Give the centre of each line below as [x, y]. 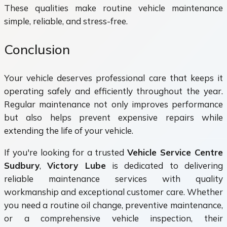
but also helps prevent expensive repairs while [113, 117]
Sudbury [22, 165]
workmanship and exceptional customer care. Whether [113, 192]
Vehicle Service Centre [175, 152]
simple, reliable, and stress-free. [66, 21]
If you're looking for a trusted [66, 152]
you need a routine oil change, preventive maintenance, [113, 205]
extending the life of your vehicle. [69, 130]
